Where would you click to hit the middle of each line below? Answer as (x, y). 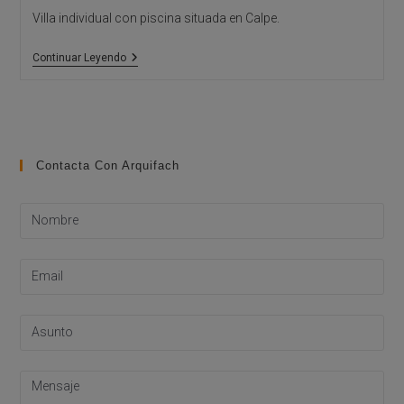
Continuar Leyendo (79, 57)
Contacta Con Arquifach (108, 165)
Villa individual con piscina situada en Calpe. (156, 18)
